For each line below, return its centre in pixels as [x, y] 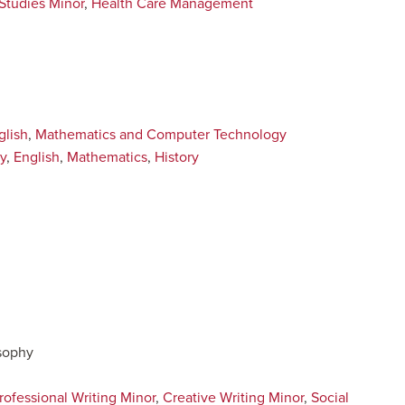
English [35, 157]
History [177, 157]
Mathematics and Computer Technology [161, 135]
